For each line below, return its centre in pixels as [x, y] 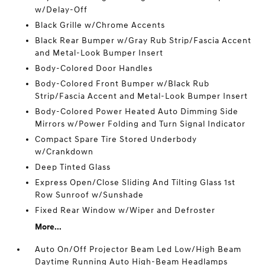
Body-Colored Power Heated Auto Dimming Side [137, 112]
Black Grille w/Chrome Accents [100, 25]
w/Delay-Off [62, 10]
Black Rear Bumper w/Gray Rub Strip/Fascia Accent [143, 41]
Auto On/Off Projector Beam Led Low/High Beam [138, 249]
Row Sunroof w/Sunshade [90, 195]
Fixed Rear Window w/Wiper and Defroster [125, 210]
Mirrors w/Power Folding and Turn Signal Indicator [140, 124]
